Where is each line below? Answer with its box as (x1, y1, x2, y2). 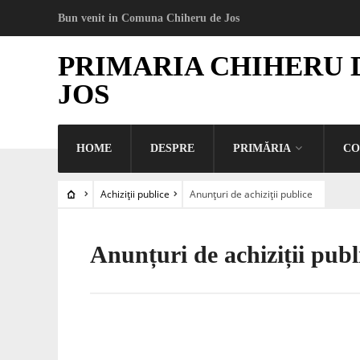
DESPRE (150, 142, 194, 154)
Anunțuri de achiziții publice (189, 187, 313, 201)
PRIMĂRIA (233, 142, 291, 154)
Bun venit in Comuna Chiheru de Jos (58, 12, 239, 24)
